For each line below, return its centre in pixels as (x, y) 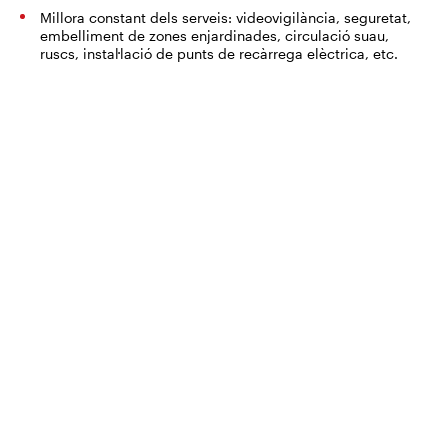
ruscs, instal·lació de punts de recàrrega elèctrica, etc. (219, 53)
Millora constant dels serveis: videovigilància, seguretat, (225, 17)
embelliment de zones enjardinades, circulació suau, (214, 35)
